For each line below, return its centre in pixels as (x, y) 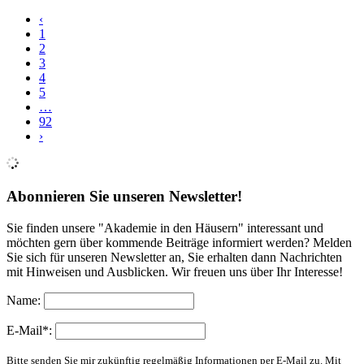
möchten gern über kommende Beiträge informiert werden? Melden (179, 242)
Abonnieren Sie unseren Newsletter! (124, 196)
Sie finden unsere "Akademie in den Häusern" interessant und (165, 227)
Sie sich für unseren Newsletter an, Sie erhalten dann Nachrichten (174, 257)
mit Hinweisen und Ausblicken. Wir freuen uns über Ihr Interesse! (175, 271)
